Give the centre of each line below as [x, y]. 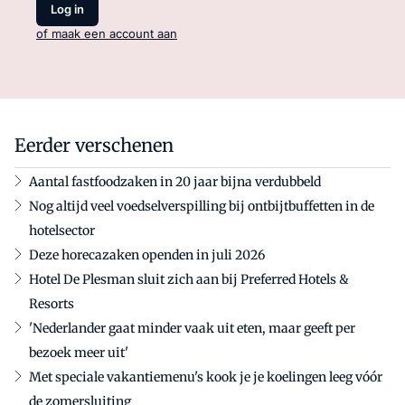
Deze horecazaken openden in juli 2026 [147, 254]
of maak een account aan [107, 33]
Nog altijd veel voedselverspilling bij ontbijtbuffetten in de [202, 206]
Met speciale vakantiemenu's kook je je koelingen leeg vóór [206, 377]
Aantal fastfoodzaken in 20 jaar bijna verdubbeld [175, 181]
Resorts [52, 303]
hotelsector [62, 230]
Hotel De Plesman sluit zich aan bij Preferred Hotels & [189, 279]
